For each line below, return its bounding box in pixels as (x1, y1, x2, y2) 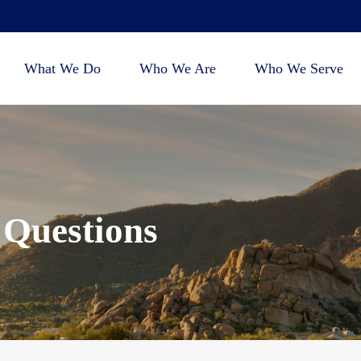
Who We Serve (255, 60, 344, 77)
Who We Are (139, 60, 217, 77)
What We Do (24, 60, 102, 77)
